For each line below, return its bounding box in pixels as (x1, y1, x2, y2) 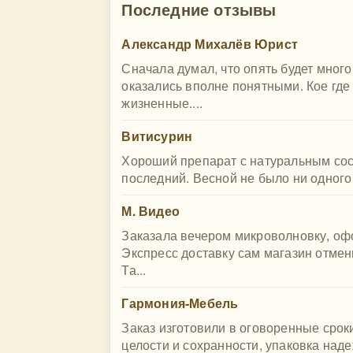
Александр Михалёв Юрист (121, 35, 298, 53)
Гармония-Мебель (121, 294, 239, 312)
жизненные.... (121, 94, 203, 112)
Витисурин (121, 127, 193, 145)
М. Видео (121, 202, 180, 220)
